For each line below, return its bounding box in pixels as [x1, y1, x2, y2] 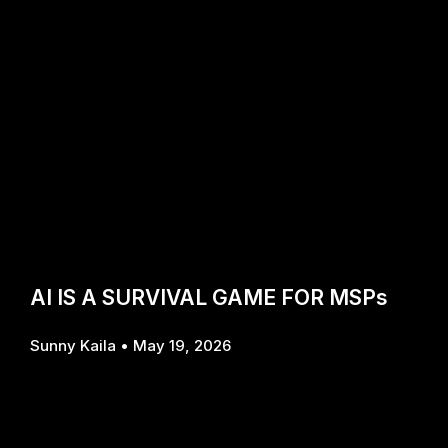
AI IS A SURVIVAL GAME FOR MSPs [30, 285, 388, 311]
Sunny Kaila [30, 336, 120, 356]
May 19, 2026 [133, 336, 231, 356]
